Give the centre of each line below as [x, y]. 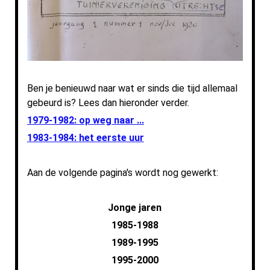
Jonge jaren [135, 208]
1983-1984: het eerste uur [85, 138]
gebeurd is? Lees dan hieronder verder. [108, 103]
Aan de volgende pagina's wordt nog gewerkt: [122, 173]
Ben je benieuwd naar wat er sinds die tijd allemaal [132, 89]
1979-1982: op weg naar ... [85, 121]
